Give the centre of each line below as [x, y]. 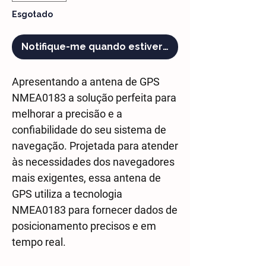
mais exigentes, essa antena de [86, 178]
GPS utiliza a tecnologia [67, 194]
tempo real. [39, 242]
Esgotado [32, 14]
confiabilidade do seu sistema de [89, 130]
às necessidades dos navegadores [93, 162]
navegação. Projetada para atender [95, 146]
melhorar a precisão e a [67, 114]
